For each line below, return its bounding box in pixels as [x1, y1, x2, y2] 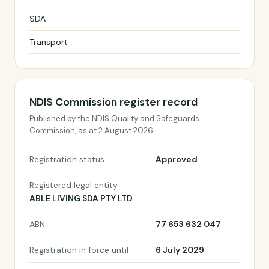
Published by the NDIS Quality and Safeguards [29, 113, 199, 124]
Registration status [29, 154, 104, 165]
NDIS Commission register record [29, 95, 198, 109]
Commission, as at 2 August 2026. [29, 125, 154, 136]
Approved [156, 154, 198, 165]
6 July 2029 [156, 244, 204, 255]
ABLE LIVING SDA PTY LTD [29, 193, 133, 204]
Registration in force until [29, 244, 128, 255]
